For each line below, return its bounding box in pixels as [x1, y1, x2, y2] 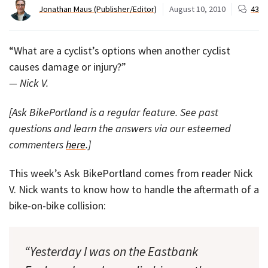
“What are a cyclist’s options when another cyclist [9, 44, 230, 58]
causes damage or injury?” [9, 60, 126, 74]
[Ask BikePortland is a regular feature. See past [9, 105, 218, 119]
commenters [9, 137, 66, 151]
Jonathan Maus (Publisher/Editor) [39, 3, 157, 14]
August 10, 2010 [169, 3, 226, 14]
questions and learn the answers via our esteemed [9, 121, 231, 135]
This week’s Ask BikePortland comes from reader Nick [9, 166, 253, 181]
